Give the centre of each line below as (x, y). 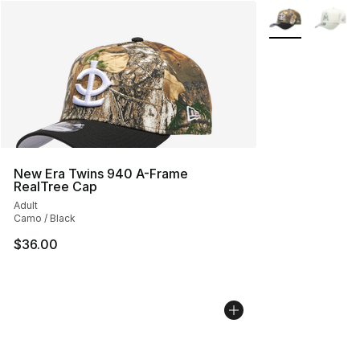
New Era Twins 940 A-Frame (101, 173)
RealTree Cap (55, 186)
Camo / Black (45, 218)
